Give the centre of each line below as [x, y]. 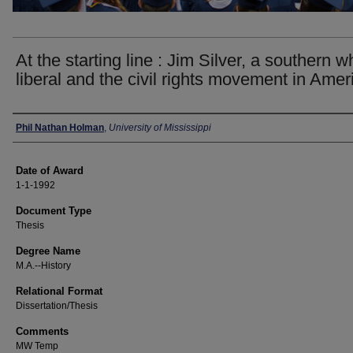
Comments [42, 331]
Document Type [54, 211]
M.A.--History [43, 266]
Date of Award [50, 171]
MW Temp [37, 346]
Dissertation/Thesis [57, 306]
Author [35, 128]
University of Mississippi [160, 128]
